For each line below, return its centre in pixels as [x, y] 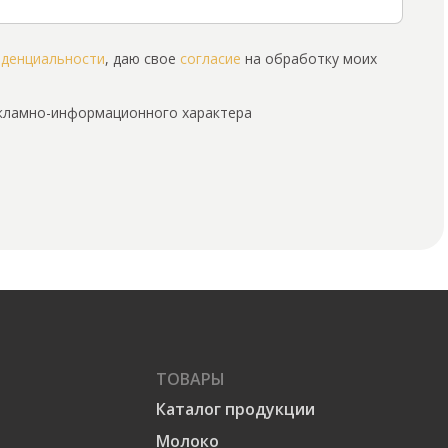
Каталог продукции [235, 409]
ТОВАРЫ [190, 379]
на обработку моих [309, 59]
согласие [210, 59]
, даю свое [142, 59]
